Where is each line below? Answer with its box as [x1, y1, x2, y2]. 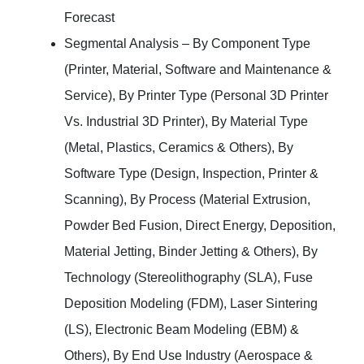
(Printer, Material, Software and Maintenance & [64, 63, 332, 76]
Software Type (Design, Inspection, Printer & [64, 167, 319, 180]
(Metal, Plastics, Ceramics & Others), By [64, 141, 294, 154]
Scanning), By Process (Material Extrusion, [64, 193, 311, 206]
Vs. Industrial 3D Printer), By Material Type [64, 115, 309, 128]
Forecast [64, 11, 115, 24]
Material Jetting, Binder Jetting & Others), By [64, 245, 318, 258]
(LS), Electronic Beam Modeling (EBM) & [64, 323, 300, 336]
